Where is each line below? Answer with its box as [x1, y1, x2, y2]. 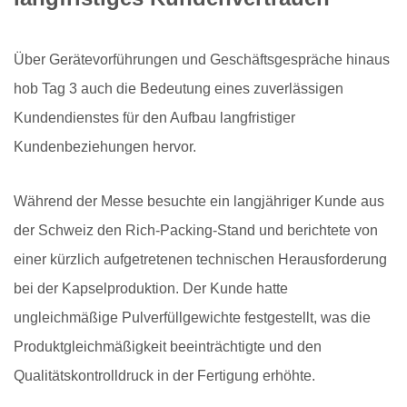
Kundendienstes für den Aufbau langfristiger [14, 110, 295, 126]
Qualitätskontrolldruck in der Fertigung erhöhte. [14, 368, 315, 384]
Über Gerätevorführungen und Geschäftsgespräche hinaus [14, 52, 390, 68]
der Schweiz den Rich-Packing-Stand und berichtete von [14, 223, 378, 239]
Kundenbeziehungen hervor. [14, 139, 196, 155]
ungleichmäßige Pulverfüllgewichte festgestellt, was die [14, 310, 371, 326]
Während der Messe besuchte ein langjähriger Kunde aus [14, 194, 384, 210]
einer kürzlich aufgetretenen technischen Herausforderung [14, 252, 387, 268]
